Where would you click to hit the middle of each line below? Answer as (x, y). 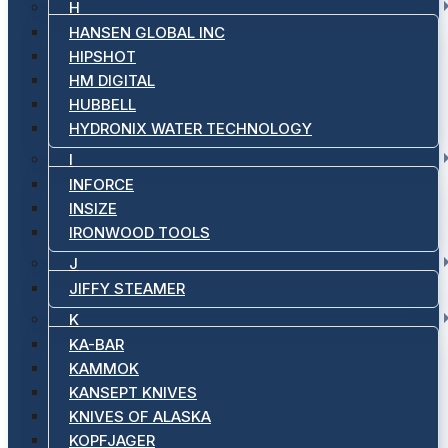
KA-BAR (96, 344)
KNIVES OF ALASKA (140, 416)
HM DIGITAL (112, 80)
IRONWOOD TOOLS (139, 232)
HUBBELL (102, 104)
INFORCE (101, 184)
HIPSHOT (102, 56)
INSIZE (93, 208)
